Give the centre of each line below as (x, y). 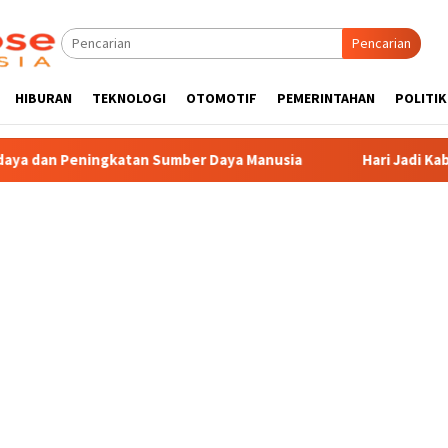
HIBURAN (43, 98)
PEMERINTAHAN (326, 98)
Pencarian (381, 43)
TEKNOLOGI (129, 98)
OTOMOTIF (221, 98)
